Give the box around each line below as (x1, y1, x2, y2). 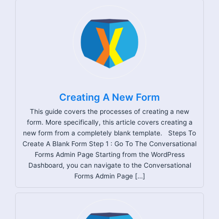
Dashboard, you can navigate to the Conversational (28, 161, 191, 169)
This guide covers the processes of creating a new (30, 107, 189, 115)
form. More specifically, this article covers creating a (26, 118, 193, 126)
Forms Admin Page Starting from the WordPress (34, 150, 185, 158)
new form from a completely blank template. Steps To (23, 129, 196, 137)
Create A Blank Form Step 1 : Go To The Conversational (22, 139, 197, 148)
